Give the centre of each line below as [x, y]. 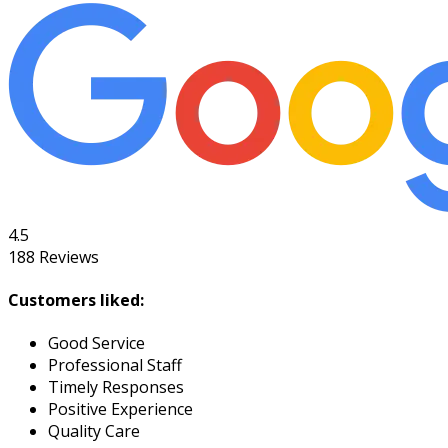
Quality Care [94, 431]
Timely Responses [116, 387]
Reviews [67, 256]
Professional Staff [115, 365]
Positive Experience [120, 409]
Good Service [96, 343]
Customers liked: [76, 299]
